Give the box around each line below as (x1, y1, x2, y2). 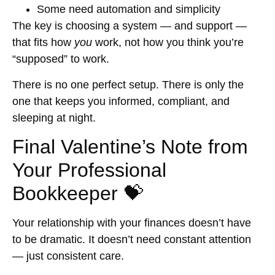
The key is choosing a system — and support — (12, 20, 247, 33)
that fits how (12, 36, 74, 49)
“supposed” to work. (12, 53, 109, 66)
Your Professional (12, 159, 166, 182)
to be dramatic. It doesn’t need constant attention (12, 233, 251, 246)
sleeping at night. (12, 111, 96, 124)
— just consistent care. (12, 250, 124, 263)
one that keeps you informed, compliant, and (12, 95, 230, 107)
